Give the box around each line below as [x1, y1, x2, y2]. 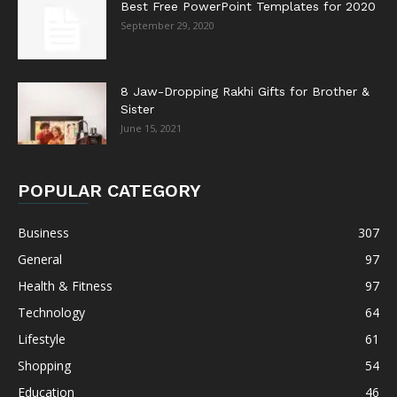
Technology [18, 304, 85, 322]
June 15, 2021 [121, 121, 182, 136]
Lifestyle [18, 331, 66, 348]
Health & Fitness [18, 277, 113, 295]
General [18, 251, 62, 269]
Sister [121, 102, 154, 117]
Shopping [18, 357, 71, 375]
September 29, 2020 [121, 19, 214, 33]
